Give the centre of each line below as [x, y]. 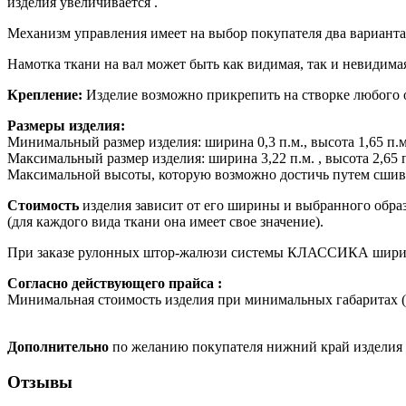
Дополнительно [58, 346]
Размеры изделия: [66, 125]
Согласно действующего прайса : [115, 283]
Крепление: [45, 94]
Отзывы [40, 382]
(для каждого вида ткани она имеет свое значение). [165, 221]
